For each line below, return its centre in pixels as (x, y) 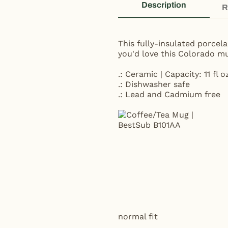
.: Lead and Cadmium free (169, 94)
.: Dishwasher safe (154, 84)
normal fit (138, 217)
